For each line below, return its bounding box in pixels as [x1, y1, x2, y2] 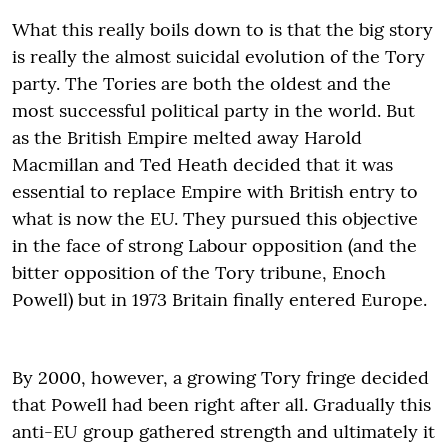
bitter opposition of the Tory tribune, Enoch [12, 260, 386, 284]
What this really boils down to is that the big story [12, 17, 433, 41]
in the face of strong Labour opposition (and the [12, 233, 417, 257]
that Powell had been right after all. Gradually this [12, 392, 431, 416]
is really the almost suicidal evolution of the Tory [12, 44, 425, 68]
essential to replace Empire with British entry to [12, 179, 418, 203]
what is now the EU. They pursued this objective [12, 206, 418, 230]
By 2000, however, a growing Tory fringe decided [12, 365, 429, 389]
